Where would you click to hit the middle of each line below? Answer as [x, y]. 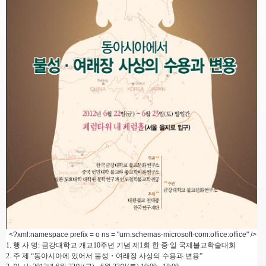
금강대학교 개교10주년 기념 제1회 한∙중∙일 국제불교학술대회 [139, 246]
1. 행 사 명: [24, 246]
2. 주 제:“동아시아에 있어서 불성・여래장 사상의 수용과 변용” [104, 256]
